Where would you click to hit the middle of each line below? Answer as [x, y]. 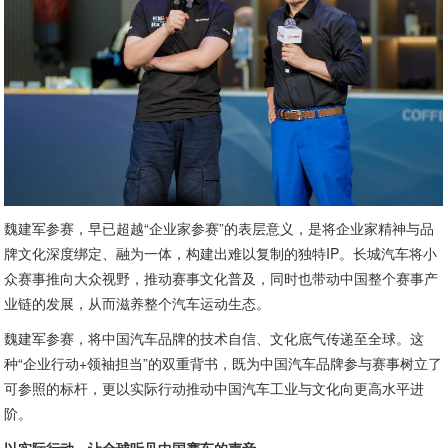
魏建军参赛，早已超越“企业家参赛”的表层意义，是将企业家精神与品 [219, 228]
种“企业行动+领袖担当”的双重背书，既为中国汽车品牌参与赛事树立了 [223, 363]
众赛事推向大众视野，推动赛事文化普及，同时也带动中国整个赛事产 [221, 278]
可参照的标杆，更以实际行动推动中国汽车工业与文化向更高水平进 [214, 388]
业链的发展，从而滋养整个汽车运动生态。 [137, 303]
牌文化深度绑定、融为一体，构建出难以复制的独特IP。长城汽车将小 [221, 253]
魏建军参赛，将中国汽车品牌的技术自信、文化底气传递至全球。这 [214, 338]
